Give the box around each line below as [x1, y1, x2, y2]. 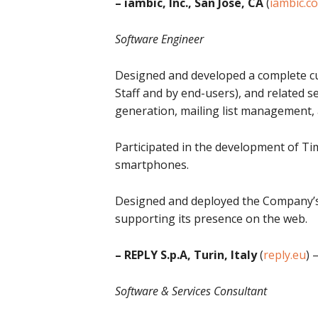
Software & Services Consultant [115, 283, 267, 299]
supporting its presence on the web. [115, 211, 307, 226]
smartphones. [115, 157, 189, 172]
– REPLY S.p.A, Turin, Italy [115, 247, 257, 263]
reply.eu [263, 247, 306, 263]
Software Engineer [115, 31, 204, 47]
